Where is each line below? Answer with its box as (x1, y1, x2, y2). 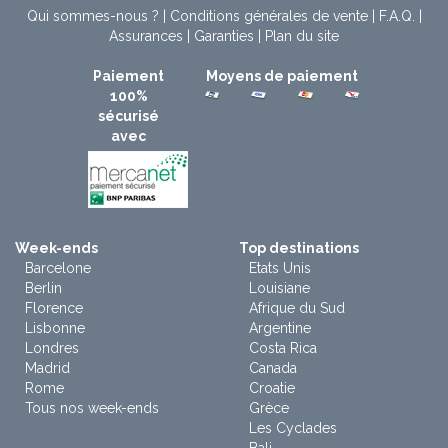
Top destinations (239, 239, 359, 256)
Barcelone (25, 259, 91, 276)
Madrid (25, 359, 70, 376)
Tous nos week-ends (25, 399, 159, 416)
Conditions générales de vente (169, 7, 368, 24)
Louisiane (249, 279, 310, 296)
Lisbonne (25, 319, 85, 336)
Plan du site (265, 27, 339, 44)
